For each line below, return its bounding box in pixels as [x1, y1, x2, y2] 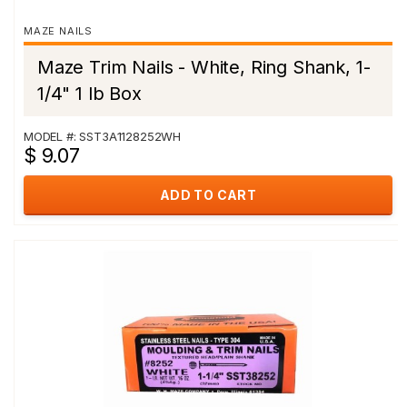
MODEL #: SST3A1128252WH [24, 129, 182, 144]
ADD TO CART [159, 187, 257, 203]
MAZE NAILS [24, 25, 93, 37]
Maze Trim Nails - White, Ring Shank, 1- [37, 56, 371, 78]
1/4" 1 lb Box [37, 83, 142, 104]
